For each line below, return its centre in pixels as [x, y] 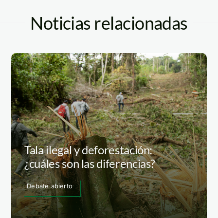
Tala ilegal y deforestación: [89, 149]
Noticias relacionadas [109, 23]
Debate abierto [50, 186]
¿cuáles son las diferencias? [90, 163]
